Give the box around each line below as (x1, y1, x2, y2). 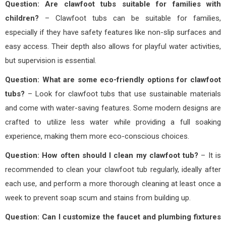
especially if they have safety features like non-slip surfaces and (5, 27, 221, 37)
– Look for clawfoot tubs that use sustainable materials (25, 89, 221, 98)
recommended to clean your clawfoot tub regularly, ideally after (5, 164, 221, 174)
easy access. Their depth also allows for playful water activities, (5, 41, 221, 51)
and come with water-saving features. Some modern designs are (5, 103, 221, 112)
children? (5, 13, 39, 23)
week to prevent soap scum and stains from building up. (5, 193, 191, 202)
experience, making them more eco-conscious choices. (5, 131, 189, 141)
